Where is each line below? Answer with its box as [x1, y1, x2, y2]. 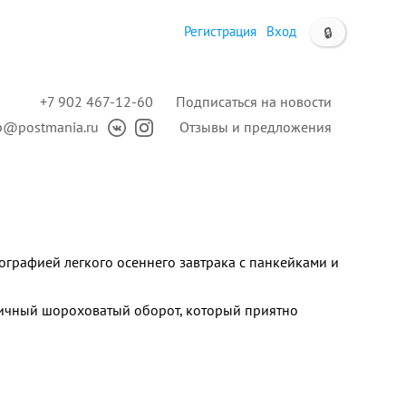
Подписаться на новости [176, 92, 332, 111]
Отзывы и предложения [179, 118, 332, 136]
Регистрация [184, 23, 256, 40]
